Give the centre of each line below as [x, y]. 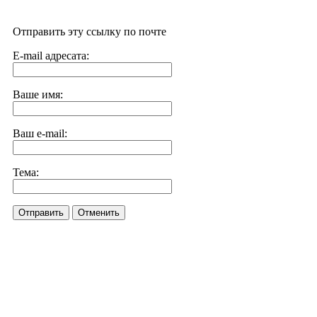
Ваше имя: [38, 94]
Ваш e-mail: [40, 133]
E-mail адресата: [51, 56]
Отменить [99, 213]
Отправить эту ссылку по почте [90, 31]
